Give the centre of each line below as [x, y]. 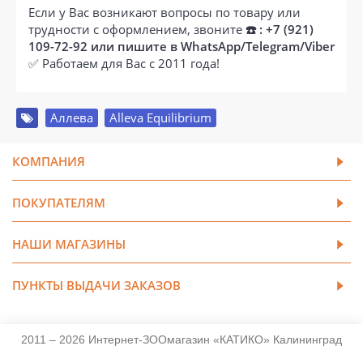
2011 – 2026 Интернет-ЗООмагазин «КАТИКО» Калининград [181, 339]
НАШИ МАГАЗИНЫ [69, 243]
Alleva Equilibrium [160, 117]
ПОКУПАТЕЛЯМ [59, 202]
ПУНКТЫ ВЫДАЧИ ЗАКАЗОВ [96, 285]
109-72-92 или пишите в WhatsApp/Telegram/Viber [181, 46]
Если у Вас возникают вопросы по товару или [164, 12]
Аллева [72, 117]
